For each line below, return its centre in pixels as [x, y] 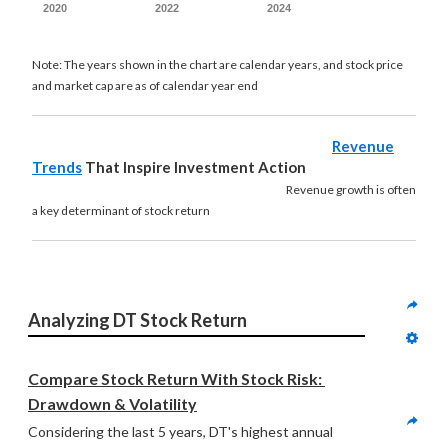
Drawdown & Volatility [112, 403]
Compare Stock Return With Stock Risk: [175, 378]
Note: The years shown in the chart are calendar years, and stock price [217, 64]
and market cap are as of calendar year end [145, 85]
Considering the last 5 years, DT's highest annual [180, 431]
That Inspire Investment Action [194, 167]
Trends [57, 167]
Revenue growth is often [224, 189]
